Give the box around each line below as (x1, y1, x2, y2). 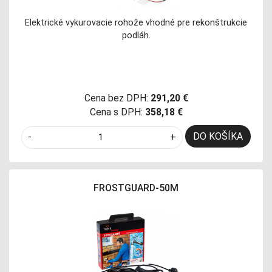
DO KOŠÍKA (193, 130, 243, 142)
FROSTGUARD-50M (93, 182, 178, 194)
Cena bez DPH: (84, 92, 148, 104)
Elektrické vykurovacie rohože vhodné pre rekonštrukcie (25, 17, 247, 27)
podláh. (121, 30, 151, 40)
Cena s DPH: (89, 106, 143, 118)
